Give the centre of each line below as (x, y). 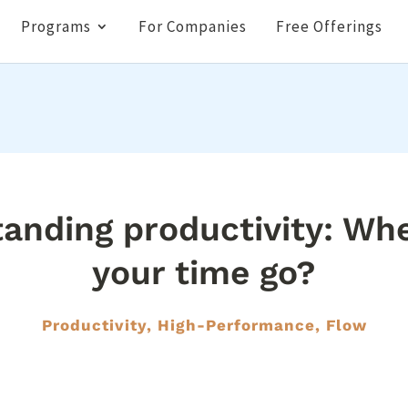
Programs (56, 26)
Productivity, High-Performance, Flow (204, 326)
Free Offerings (329, 26)
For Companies (192, 26)
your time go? (204, 273)
